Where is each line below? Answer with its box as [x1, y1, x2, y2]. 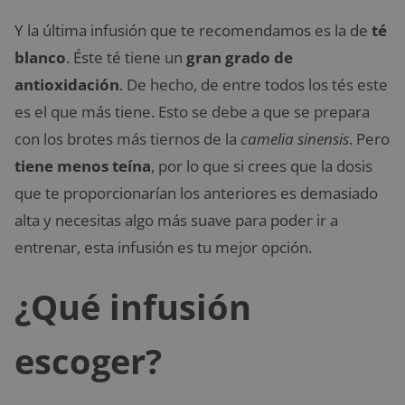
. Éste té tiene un [66, 47, 186, 68]
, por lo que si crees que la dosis [151, 155, 372, 176]
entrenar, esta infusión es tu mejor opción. [14, 237, 312, 258]
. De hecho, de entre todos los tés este [119, 74, 388, 95]
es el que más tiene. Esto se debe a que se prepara [14, 101, 370, 122]
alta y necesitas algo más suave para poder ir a [14, 210, 338, 231]
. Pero [349, 128, 390, 149]
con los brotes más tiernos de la [14, 128, 240, 149]
